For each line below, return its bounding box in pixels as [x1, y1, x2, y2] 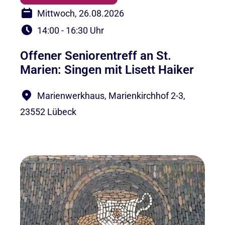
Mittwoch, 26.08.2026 [37, 8, 124, 19]
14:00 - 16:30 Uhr [37, 25, 104, 36]
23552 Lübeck [20, 106, 76, 118]
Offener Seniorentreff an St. [20, 49, 171, 63]
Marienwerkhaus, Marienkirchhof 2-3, [37, 90, 185, 101]
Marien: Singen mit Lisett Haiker [20, 63, 194, 77]
